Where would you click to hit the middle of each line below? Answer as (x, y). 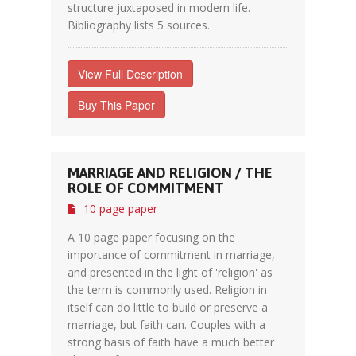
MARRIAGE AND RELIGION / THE (170, 173)
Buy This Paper (116, 105)
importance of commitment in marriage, (171, 255)
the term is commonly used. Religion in (167, 290)
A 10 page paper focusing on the (151, 237)
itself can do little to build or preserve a (168, 307)
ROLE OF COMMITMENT (146, 188)
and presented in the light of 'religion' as (170, 272)
